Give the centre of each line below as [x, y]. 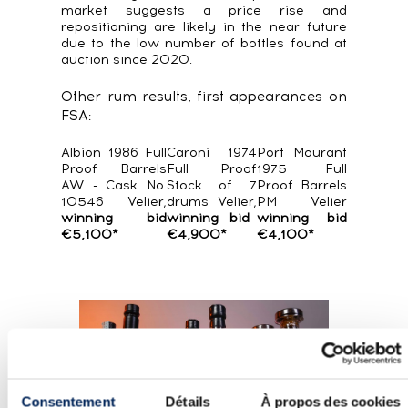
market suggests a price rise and [204, 10]
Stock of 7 [212, 185]
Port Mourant [302, 153]
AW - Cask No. [114, 185]
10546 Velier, [114, 202]
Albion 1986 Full [114, 153]
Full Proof [212, 169]
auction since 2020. [127, 60]
